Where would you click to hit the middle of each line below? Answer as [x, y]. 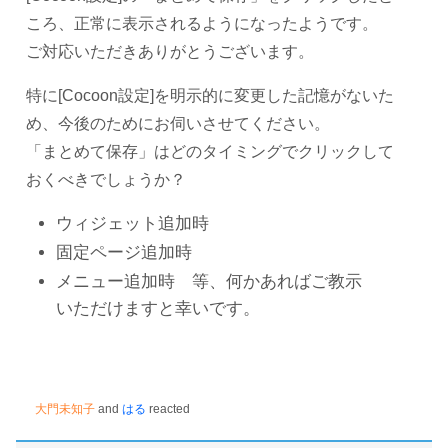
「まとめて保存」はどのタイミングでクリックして [210, 151]
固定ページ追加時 [124, 252]
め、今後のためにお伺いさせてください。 [178, 123]
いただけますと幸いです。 [158, 308]
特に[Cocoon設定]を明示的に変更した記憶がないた [210, 95]
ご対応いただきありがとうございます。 [170, 51]
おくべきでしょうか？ [106, 179]
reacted [168, 408]
